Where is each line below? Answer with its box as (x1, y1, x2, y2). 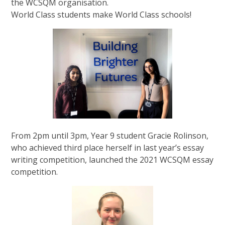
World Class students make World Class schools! (11, 9, 192, 20)
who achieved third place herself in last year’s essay (11, 142, 204, 153)
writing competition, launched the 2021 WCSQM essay (11, 154, 214, 165)
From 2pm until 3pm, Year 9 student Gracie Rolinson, (11, 130, 209, 141)
